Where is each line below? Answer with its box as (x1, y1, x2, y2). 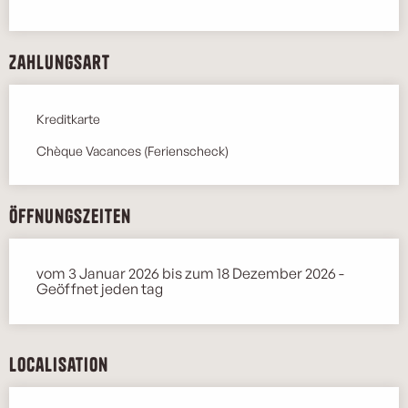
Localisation (9, 352, 108, 376)
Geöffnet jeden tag (36, 279, 163, 298)
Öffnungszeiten (9, 203, 131, 228)
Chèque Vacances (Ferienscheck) (36, 142, 229, 158)
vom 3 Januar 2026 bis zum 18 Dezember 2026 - (36, 263, 344, 282)
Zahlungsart (9, 49, 110, 74)
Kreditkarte (36, 110, 100, 127)
